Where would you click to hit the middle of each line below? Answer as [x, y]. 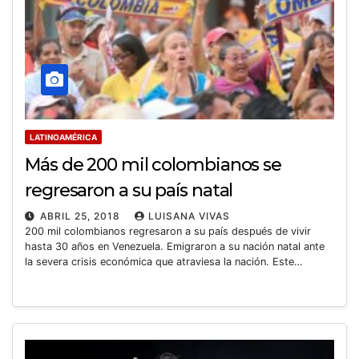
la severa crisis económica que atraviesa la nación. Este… [164, 262]
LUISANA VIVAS [189, 216]
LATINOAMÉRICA [63, 137]
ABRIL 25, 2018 [82, 216]
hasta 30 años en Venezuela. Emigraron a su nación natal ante [175, 247]
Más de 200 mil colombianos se [153, 165]
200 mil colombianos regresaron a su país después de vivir [168, 232]
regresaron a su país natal [129, 191]
